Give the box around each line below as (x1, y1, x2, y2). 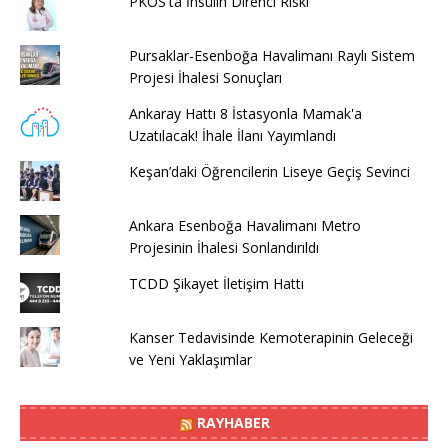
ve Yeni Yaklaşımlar (128, 349, 252, 369)
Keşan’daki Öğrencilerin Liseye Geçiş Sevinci (128, 161, 410, 181)
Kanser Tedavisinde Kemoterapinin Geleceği (128, 327, 413, 347)
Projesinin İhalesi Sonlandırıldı (128, 237, 319, 257)
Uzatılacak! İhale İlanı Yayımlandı (128, 125, 336, 145)
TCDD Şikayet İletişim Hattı (128, 273, 304, 293)
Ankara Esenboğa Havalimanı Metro (128, 215, 361, 235)
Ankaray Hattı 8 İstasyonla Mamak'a (128, 103, 362, 123)
